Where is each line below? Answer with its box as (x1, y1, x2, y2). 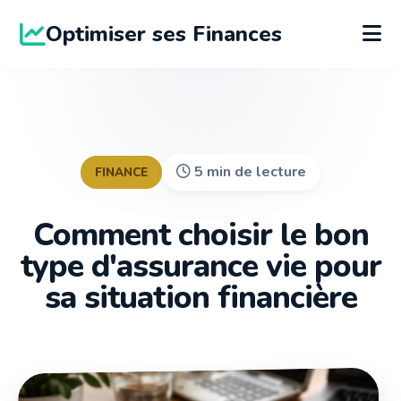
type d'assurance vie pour (20, 244, 381, 288)
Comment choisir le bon (32, 213, 369, 257)
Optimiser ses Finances (46, 20, 283, 49)
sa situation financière (44, 276, 357, 320)
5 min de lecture (191, 162, 306, 183)
